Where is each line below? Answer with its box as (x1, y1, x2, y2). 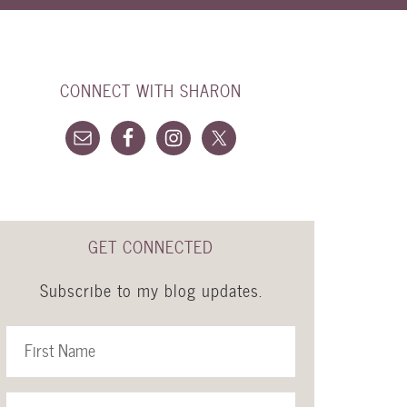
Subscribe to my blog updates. (39, 277, 263, 304)
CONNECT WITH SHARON (60, 77, 242, 104)
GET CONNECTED (88, 233, 213, 261)
